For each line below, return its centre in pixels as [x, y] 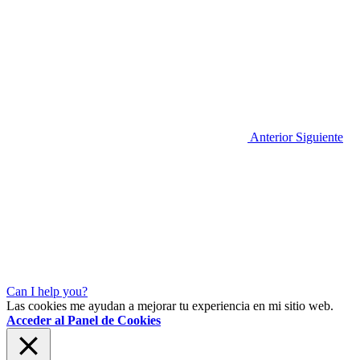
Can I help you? [47, 291]
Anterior [273, 137]
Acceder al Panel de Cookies [84, 320]
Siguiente [319, 137]
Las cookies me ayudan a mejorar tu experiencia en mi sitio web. [170, 305]
